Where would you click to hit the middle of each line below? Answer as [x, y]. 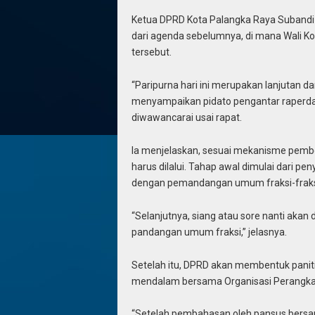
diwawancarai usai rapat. [186, 118]
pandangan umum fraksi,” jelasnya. [209, 232]
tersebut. [151, 52]
